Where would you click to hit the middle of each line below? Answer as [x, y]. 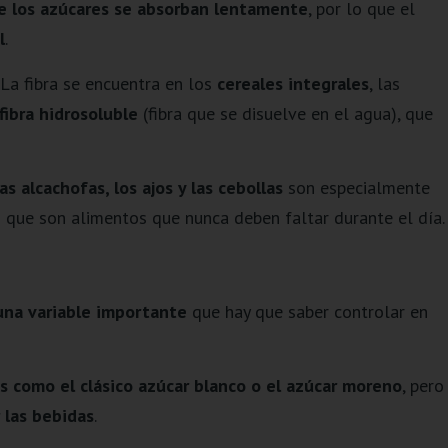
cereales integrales [292, 83]
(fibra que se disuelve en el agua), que [287, 113]
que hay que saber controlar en [307, 311]
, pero [422, 385]
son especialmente [356, 188]
